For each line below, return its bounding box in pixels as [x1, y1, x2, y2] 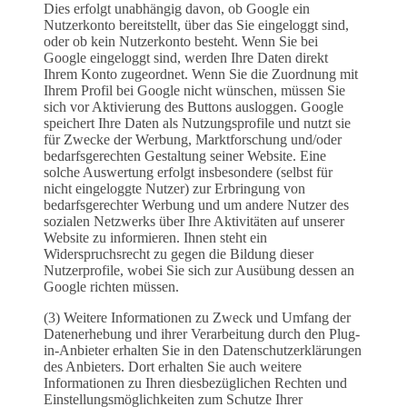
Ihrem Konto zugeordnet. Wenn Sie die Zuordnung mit [44, 66, 358, 83]
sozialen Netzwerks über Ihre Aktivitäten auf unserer [44, 213, 344, 230]
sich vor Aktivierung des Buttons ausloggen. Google [44, 99, 343, 115]
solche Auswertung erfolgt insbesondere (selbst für [44, 164, 333, 181]
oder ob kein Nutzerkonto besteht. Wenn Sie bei [44, 34, 318, 50]
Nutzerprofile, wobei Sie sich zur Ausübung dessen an [44, 263, 354, 279]
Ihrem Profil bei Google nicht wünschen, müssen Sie [44, 83, 345, 99]
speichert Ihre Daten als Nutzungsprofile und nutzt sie [44, 115, 351, 132]
